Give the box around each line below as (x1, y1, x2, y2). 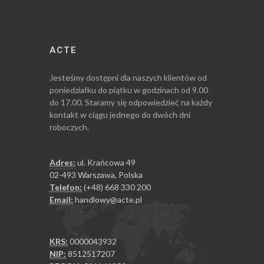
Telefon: (49, 182, 82, 192)
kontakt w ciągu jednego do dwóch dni (49, 110, 190, 120)
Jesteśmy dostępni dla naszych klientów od (49, 72, 207, 82)
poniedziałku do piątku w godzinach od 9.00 (49, 85, 208, 95)
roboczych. (49, 122, 89, 132)
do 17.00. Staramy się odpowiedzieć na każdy (49, 97, 212, 107)
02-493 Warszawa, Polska (49, 170, 143, 180)
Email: (49, 194, 73, 204)
